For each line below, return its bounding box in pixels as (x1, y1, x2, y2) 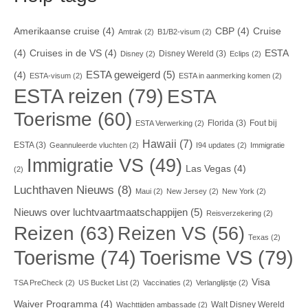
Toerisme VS (140, 245, 252, 269)
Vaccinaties (143, 278, 181, 287)
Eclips (230, 49, 250, 58)
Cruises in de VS (30, 47, 102, 58)
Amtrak (118, 27, 142, 36)
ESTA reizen (14, 84, 122, 107)
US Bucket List (78, 278, 128, 287)
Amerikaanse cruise (14, 25, 100, 36)
